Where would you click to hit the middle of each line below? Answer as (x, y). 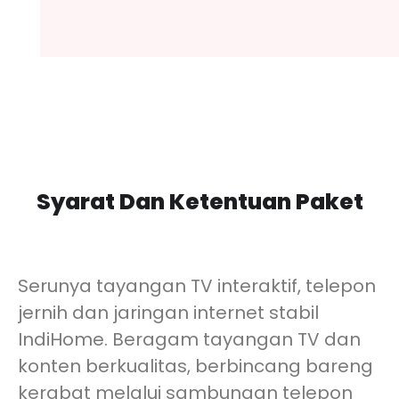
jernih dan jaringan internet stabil (168, 312)
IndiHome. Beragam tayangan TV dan (189, 339)
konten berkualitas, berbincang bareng (195, 366)
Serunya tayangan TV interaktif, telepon (197, 285)
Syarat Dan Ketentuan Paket (199, 202)
